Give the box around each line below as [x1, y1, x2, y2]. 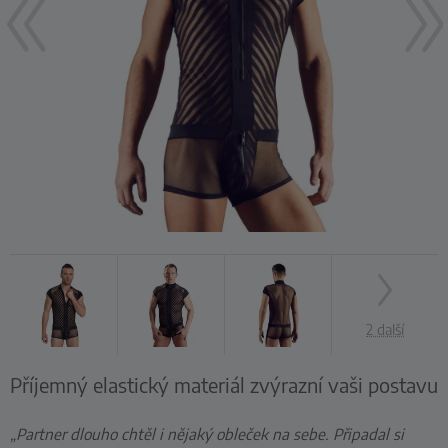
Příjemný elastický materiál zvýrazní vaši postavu [10, 371, 438, 397]
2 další [366, 319, 404, 338]
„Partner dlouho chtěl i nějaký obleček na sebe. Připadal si [10, 423, 404, 443]
